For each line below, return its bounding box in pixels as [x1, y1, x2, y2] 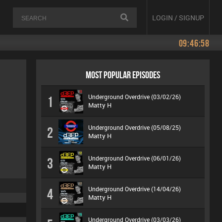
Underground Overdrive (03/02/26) [88, 93, 181, 101]
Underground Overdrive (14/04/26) [88, 185, 181, 193]
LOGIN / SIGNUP [152, 12, 204, 22]
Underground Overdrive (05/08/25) [88, 123, 181, 131]
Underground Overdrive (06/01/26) [88, 154, 181, 162]
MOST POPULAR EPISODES [86, 69, 160, 80]
